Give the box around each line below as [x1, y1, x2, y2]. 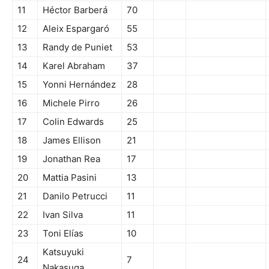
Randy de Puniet [43, 41, 112, 53]
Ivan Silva [43, 209, 83, 220]
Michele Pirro [43, 97, 100, 109]
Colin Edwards [43, 116, 104, 127]
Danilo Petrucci [43, 190, 107, 202]
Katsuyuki [43, 246, 84, 258]
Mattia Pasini [43, 172, 97, 183]
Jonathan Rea [43, 153, 100, 165]
